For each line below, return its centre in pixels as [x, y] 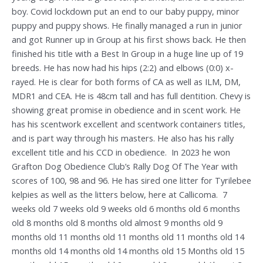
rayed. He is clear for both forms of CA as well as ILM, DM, [126, 82]
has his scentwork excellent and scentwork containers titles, [129, 124]
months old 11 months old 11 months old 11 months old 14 [128, 237]
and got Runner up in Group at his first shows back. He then [129, 40]
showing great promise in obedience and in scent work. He [126, 110]
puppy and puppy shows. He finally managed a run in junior [127, 26]
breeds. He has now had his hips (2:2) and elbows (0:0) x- [123, 68]
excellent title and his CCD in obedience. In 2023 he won [121, 152]
